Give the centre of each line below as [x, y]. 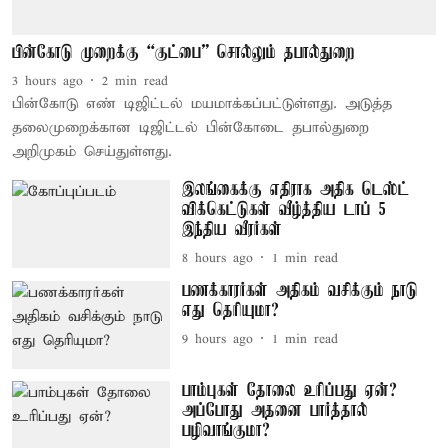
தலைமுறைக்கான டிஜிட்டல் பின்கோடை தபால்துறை [190, 127]
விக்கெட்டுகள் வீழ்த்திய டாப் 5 [283, 209]
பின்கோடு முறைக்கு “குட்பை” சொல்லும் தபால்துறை [183, 52]
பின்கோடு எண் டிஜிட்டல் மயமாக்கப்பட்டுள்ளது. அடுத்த [202, 103]
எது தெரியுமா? [230, 310]
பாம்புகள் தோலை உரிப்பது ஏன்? [289, 391]
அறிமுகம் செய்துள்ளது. [92, 151]
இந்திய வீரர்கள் [231, 229]
